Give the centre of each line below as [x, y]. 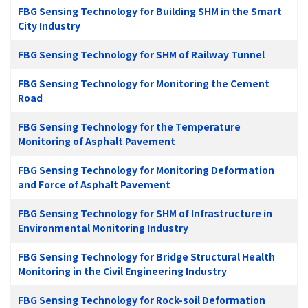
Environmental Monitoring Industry [104, 227]
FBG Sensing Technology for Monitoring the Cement [144, 83]
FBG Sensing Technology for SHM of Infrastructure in [145, 213]
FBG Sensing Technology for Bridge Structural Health [146, 256]
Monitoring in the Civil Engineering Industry [122, 271]
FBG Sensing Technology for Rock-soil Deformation [142, 299]
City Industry [49, 25]
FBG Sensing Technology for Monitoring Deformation [146, 169]
